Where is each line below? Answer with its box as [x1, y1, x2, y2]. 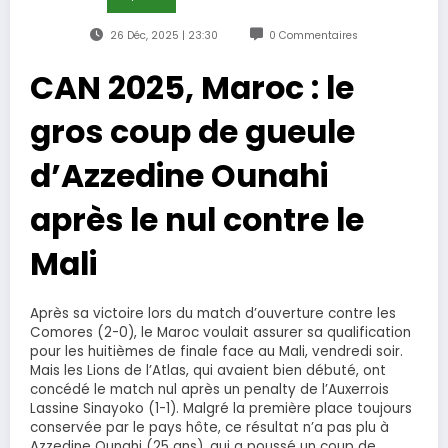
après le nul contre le [30, 198, 364, 242]
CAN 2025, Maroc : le [30, 66, 354, 110]
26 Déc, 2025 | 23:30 [109, 28, 218, 43]
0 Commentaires [269, 28, 359, 43]
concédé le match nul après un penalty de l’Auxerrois [30, 380, 389, 399]
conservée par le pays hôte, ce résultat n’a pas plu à [30, 418, 389, 437]
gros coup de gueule [30, 110, 355, 154]
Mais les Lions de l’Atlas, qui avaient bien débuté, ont [30, 361, 386, 380]
